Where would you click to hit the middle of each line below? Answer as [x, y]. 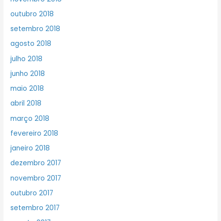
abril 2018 [26, 104]
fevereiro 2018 [35, 133]
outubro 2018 [32, 14]
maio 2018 [27, 89]
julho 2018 [27, 59]
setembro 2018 [36, 29]
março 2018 [30, 118]
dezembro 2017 [36, 163]
